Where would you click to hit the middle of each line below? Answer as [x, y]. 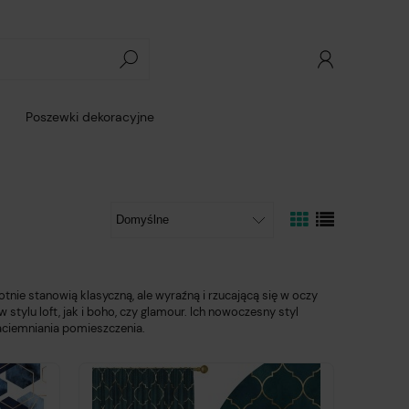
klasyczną [105, 296]
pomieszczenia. [104, 329]
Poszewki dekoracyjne [89, 117]
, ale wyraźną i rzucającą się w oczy [225, 296]
